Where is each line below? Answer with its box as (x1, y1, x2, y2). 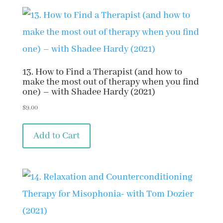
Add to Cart (33, 129, 80, 142)
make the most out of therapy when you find (22, 76, 199, 88)
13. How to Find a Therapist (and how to (22, 66, 182, 78)
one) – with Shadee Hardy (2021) (22, 86, 155, 98)
